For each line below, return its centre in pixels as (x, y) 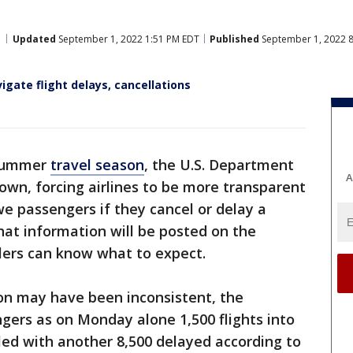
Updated (34, 39)
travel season (97, 165)
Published (234, 39)
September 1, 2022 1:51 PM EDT (128, 39)
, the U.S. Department (219, 165)
